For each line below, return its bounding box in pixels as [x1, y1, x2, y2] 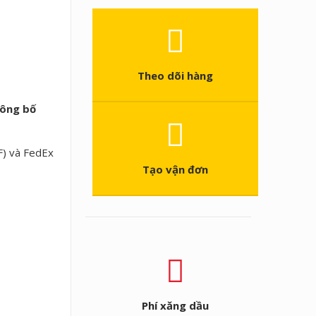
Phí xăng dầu [142, 298, 209, 312]
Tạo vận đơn [142, 162, 208, 176]
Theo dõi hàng [138, 68, 213, 83]
